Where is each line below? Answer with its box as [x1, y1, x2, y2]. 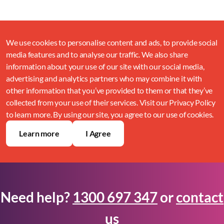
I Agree [85, 128, 111, 138]
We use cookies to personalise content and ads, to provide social [6, 37, 217, 47]
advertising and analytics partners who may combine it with [6, 73, 202, 83]
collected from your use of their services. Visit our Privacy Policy [6, 97, 215, 107]
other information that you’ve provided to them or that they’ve [6, 85, 213, 95]
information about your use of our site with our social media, [6, 61, 204, 71]
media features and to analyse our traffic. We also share [6, 49, 188, 59]
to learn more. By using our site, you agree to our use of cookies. [6, 109, 214, 119]
